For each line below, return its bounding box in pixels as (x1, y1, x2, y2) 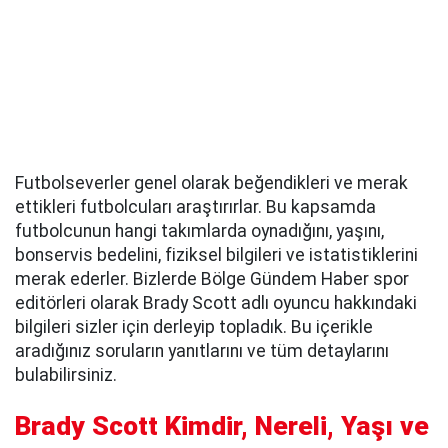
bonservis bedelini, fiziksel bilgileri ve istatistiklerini (15, 245, 418, 265)
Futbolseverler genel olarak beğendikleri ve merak (15, 173, 408, 193)
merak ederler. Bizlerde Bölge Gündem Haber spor (15, 269, 409, 289)
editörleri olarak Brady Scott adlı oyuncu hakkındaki (15, 293, 417, 313)
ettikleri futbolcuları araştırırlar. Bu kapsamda (15, 197, 376, 217)
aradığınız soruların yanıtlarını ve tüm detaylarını (15, 341, 389, 361)
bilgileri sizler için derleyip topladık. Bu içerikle (15, 317, 373, 337)
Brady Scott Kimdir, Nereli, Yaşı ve (15, 410, 429, 441)
